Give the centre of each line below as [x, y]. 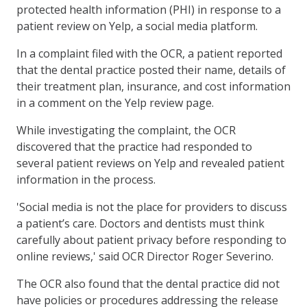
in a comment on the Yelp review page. [115, 102]
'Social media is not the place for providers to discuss [152, 207]
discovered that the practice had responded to [134, 146]
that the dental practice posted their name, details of [151, 70]
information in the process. [86, 179]
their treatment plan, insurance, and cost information [153, 86]
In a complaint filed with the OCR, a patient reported [149, 53]
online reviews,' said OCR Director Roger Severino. [145, 256]
